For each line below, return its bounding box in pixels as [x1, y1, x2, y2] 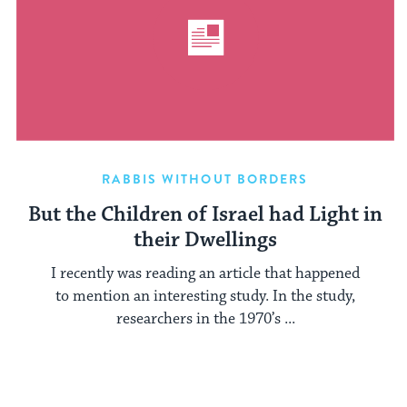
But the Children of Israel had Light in [28, 202, 382, 229]
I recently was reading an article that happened [51, 263, 360, 283]
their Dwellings [134, 227, 277, 254]
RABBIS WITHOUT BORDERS [102, 170, 309, 189]
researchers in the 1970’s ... [115, 308, 295, 329]
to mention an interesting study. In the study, [55, 285, 355, 306]
